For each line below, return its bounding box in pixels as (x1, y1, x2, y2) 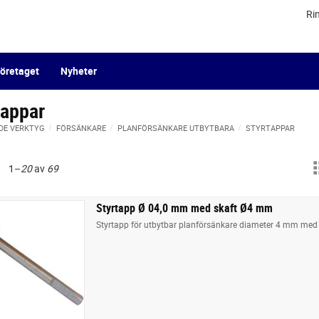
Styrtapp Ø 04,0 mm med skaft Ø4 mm (96, 199, 273, 216)
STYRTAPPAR (246, 122, 295, 133)
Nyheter (61, 63, 97, 78)
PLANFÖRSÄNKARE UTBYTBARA (117, 122, 234, 133)
